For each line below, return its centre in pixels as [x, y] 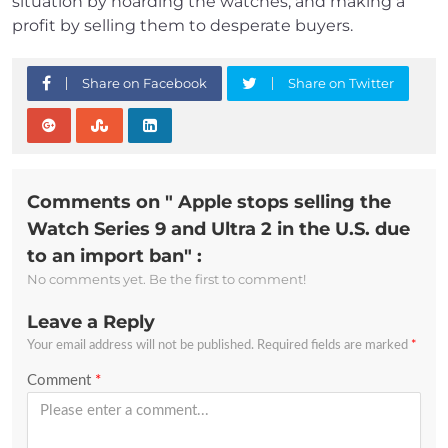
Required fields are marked [334, 345]
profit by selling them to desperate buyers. [182, 26]
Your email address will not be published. [140, 345]
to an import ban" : [114, 256]
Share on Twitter [341, 83]
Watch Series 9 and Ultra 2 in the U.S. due [218, 229]
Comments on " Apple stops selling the [209, 202]
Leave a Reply [91, 321]
